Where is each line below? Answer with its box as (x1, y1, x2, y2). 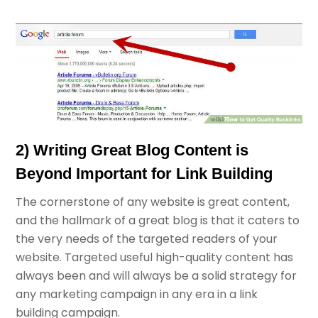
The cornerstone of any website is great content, (16, 193, 290, 210)
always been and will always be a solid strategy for (16, 267, 297, 284)
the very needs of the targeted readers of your (16, 230, 278, 247)
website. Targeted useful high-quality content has (16, 248, 294, 265)
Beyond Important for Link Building (16, 164, 273, 182)
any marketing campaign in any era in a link (16, 285, 258, 302)
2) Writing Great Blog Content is (16, 141, 249, 159)
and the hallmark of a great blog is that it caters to (16, 212, 300, 229)
